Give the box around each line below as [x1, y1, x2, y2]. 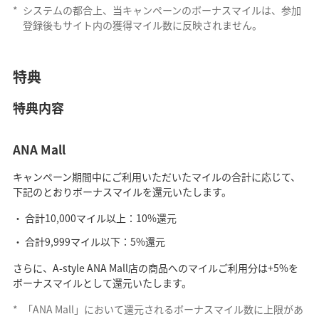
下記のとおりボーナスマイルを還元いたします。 [12, 184, 231, 199]
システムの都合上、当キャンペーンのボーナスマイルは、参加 [22, 3, 301, 18]
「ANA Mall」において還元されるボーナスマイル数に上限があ [22, 302, 303, 317]
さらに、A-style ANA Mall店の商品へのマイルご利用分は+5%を [12, 261, 298, 276]
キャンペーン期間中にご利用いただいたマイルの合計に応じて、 [12, 169, 300, 184]
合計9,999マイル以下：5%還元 [24, 234, 165, 249]
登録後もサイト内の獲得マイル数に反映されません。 [22, 18, 262, 33]
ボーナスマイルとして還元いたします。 [12, 276, 192, 291]
